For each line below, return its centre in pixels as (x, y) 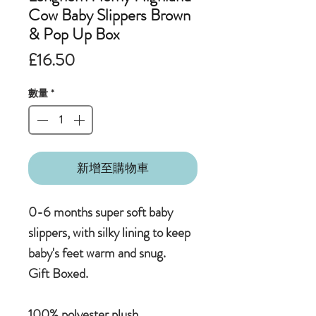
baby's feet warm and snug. (97, 253)
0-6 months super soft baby (101, 212)
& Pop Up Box (74, 35)
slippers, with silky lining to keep (109, 233)
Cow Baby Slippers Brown (109, 16)
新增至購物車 (113, 168)
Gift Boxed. (58, 274)
